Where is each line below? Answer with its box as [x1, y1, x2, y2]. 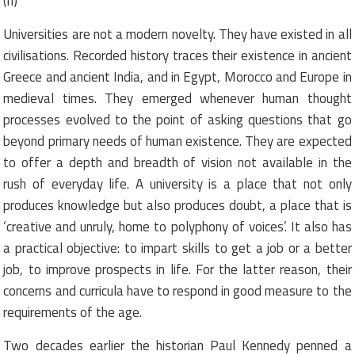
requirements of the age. [3, 301, 143, 323]
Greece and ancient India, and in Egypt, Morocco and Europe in [3, 66, 352, 87]
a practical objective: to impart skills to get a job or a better [3, 237, 352, 258]
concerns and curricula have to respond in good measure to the [3, 280, 352, 301]
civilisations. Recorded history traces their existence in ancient [3, 44, 352, 66]
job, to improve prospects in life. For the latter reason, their [3, 258, 352, 280]
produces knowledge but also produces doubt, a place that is [3, 194, 352, 216]
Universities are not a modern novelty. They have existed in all [3, 23, 352, 44]
